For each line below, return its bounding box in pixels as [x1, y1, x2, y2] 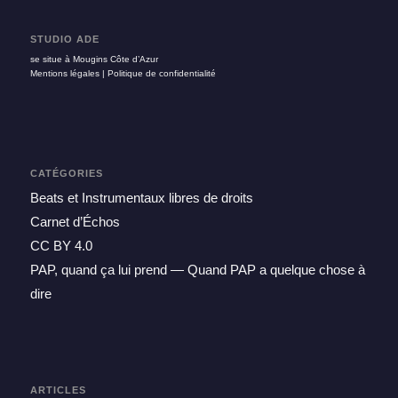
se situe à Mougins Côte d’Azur [29, 53, 158, 64]
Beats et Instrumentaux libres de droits [29, 189, 253, 205]
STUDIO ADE [29, 34, 99, 45]
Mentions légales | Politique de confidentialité [29, 68, 219, 78]
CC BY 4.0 [29, 237, 92, 253]
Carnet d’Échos [29, 213, 120, 229]
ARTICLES [29, 385, 86, 395]
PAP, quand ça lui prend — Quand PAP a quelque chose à [29, 261, 365, 277]
